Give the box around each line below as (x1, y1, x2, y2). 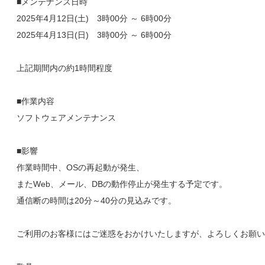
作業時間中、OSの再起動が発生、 (17, 163, 144, 172)
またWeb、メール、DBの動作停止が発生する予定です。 (17, 179, 227, 189)
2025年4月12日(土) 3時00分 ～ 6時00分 (17, 14, 172, 23)
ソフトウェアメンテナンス (17, 113, 116, 122)
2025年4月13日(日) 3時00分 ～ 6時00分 (17, 30, 172, 40)
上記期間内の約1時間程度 (17, 63, 112, 73)
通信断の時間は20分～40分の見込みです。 (17, 196, 176, 205)
